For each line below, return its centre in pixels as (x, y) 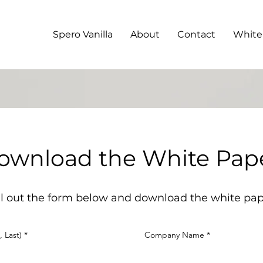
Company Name (174, 235)
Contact (196, 34)
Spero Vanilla (83, 34)
